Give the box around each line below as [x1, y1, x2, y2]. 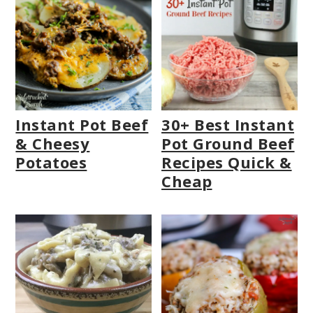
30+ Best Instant [161, 113, 295, 135]
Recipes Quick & [161, 151, 292, 173]
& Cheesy [15, 132, 90, 154]
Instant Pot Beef [15, 113, 149, 135]
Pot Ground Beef [161, 132, 295, 154]
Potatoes [15, 151, 87, 173]
